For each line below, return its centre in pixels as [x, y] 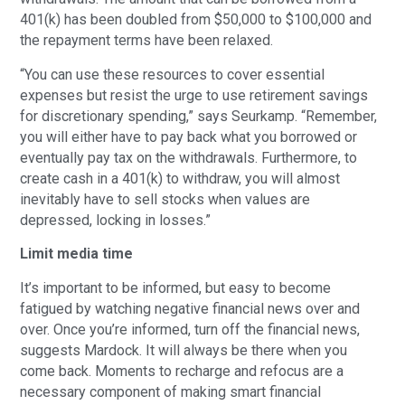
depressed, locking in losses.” [116, 220]
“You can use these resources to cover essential [173, 74]
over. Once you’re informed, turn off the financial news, [190, 329]
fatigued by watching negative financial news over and [190, 308]
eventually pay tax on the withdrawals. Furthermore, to [189, 157]
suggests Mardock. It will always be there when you [184, 350]
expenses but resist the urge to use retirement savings [194, 95]
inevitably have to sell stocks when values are [165, 199]
